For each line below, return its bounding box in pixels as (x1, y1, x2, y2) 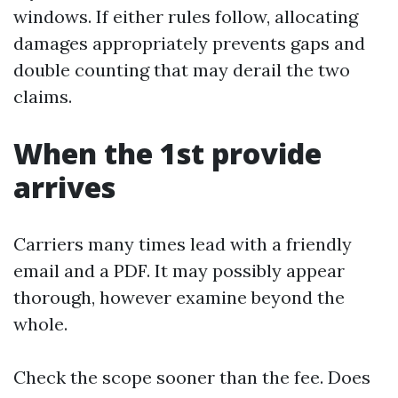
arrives (13, 168, 115, 206)
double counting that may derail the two (13, 59, 350, 81)
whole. (13, 313, 68, 335)
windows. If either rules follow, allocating (13, 5, 358, 28)
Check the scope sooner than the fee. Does (13, 366, 370, 388)
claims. (13, 85, 72, 107)
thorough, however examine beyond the (13, 286, 345, 308)
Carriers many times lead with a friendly (13, 233, 352, 255)
